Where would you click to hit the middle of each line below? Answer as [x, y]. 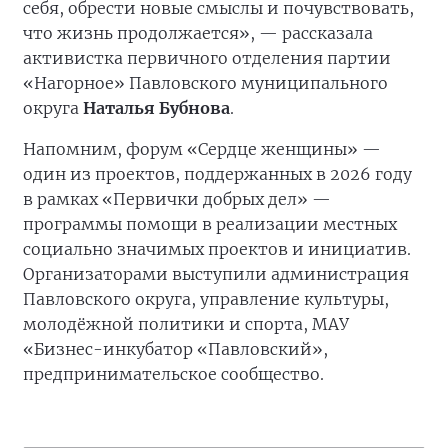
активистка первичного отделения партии [207, 58]
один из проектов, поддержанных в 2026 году [217, 174]
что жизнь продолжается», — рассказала [198, 33]
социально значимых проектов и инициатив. [217, 249]
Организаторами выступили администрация [216, 274]
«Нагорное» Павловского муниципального [205, 83]
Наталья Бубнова [156, 108]
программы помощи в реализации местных [210, 224]
